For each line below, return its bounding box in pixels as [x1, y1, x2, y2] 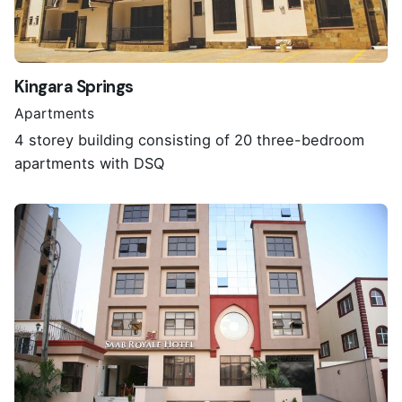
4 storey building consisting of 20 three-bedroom [14, 131, 364, 150]
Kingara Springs [14, 75, 134, 98]
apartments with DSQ [14, 154, 164, 173]
